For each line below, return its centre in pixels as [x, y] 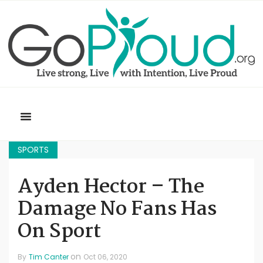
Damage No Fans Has [117, 210]
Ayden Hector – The [111, 188]
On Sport [59, 232]
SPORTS [33, 150]
